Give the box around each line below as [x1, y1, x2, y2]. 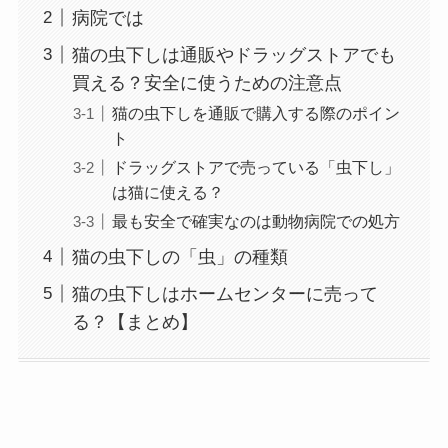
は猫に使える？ [111, 183, 224, 201]
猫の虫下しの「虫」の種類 [71, 246, 288, 267]
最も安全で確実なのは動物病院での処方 [111, 212, 400, 231]
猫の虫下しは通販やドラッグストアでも [71, 44, 396, 65]
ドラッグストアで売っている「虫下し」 [111, 158, 400, 176]
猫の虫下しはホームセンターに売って [71, 283, 378, 304]
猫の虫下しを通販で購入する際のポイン [111, 103, 400, 122]
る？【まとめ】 [71, 311, 198, 332]
